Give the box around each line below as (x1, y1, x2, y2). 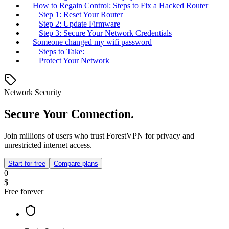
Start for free (8, 159, 45, 168)
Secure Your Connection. (4, 107, 134, 121)
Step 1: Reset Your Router (39, 10, 123, 19)
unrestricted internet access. (4, 141, 92, 150)
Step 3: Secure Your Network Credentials (39, 29, 172, 38)
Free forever (4, 187, 43, 196)
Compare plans (54, 159, 98, 168)
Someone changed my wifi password (33, 38, 152, 47)
